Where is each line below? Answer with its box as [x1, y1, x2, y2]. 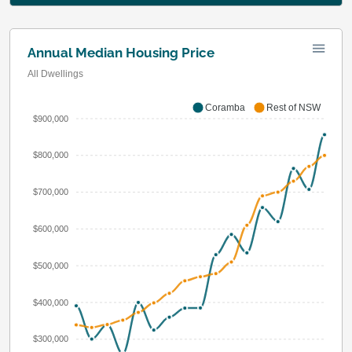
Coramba [205, 101, 245, 113]
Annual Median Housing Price [27, 44, 214, 60]
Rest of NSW [266, 101, 321, 113]
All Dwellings [27, 68, 83, 79]
